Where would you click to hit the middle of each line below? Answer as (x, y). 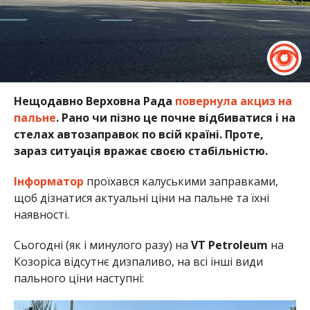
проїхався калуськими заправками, (181, 182)
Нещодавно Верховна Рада (94, 101)
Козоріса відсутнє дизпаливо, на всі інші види (138, 262)
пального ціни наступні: (79, 279)
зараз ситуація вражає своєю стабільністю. (140, 151)
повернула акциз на (233, 101)
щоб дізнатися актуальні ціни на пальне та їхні (141, 198)
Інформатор (48, 182)
